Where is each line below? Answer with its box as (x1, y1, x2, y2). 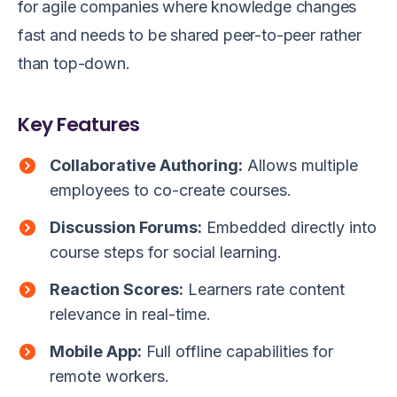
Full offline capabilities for (142, 341, 333, 361)
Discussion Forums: (50, 217, 202, 237)
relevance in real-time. (50, 304, 211, 323)
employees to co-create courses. (50, 180, 292, 199)
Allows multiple (243, 155, 358, 175)
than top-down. (18, 53, 130, 73)
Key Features (18, 110, 140, 138)
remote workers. (50, 366, 169, 385)
